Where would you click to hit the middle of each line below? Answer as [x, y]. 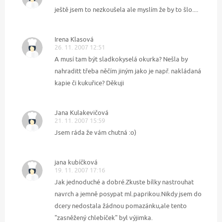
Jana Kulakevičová [82, 112]
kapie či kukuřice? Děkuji [89, 83]
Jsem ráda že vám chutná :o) [95, 132]
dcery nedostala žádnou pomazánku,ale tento [121, 205]
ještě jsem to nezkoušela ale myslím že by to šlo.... [126, 9]
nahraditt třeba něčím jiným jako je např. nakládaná [128, 71]
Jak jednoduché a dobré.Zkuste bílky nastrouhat [124, 182]
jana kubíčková [76, 162]
